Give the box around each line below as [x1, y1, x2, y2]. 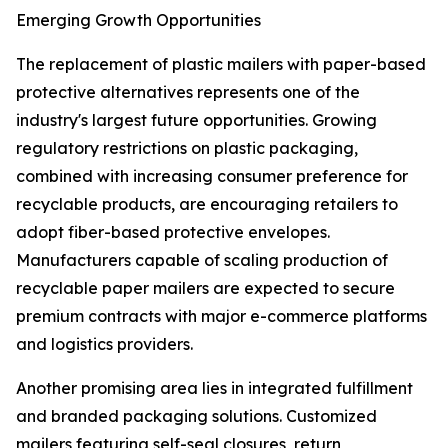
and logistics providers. [16, 334, 193, 355]
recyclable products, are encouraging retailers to [16, 194, 398, 215]
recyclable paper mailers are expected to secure [16, 278, 395, 299]
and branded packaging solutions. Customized [16, 406, 377, 427]
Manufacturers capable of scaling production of [16, 250, 388, 271]
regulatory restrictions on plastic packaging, [16, 138, 358, 159]
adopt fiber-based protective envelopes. [16, 222, 330, 243]
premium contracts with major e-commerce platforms [16, 306, 427, 327]
